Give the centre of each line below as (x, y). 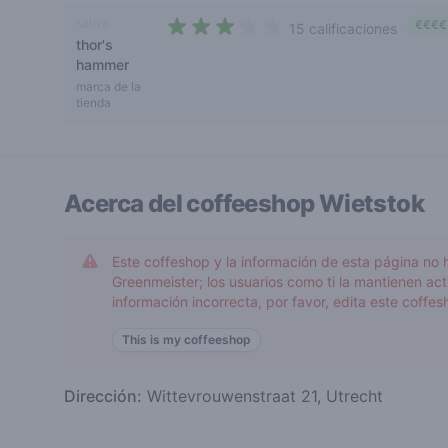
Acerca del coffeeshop (191, 203)
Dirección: (103, 396)
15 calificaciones (342, 28)
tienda (93, 102)
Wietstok (371, 203)
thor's (94, 44)
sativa (92, 22)
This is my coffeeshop (186, 339)
